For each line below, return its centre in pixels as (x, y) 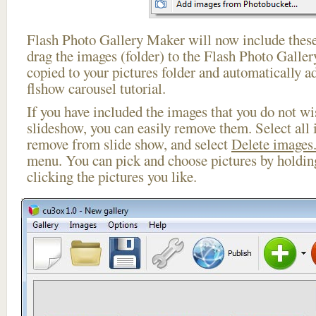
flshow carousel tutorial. (96, 88)
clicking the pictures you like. (112, 176)
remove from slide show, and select (129, 144)
